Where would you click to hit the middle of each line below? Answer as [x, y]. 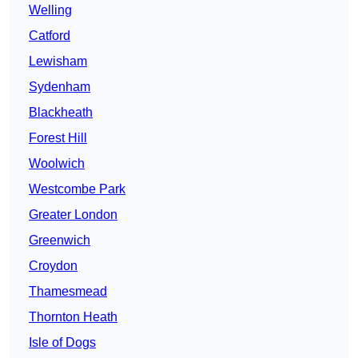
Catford [50, 36]
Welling [50, 10]
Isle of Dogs [62, 343]
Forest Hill [58, 138]
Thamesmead [68, 292]
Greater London [73, 215]
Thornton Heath [73, 317]
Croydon [53, 266]
